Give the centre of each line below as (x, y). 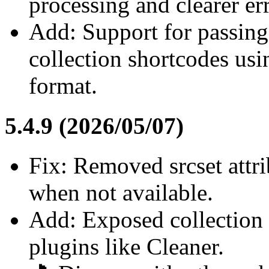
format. (63, 86)
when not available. (121, 192)
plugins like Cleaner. (126, 246)
